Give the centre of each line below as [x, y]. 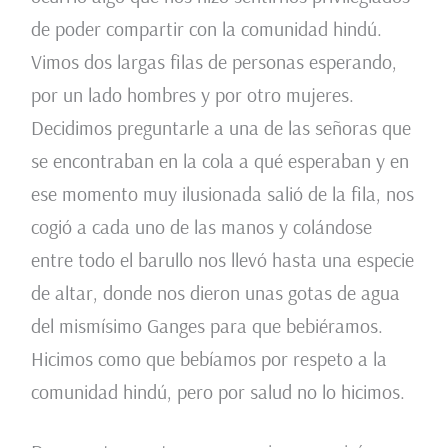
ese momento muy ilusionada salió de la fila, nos [222, 194]
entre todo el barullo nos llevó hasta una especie [222, 260]
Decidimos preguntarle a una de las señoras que [220, 128]
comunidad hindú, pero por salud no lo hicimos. [217, 392]
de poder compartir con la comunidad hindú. [206, 29]
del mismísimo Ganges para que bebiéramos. [206, 326]
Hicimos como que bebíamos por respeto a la [208, 359]
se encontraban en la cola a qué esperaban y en [219, 161]
